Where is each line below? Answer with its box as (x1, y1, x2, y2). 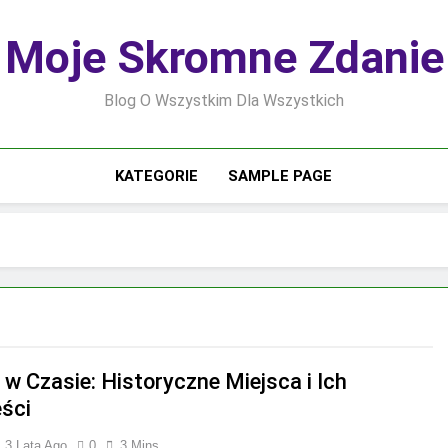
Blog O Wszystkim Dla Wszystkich (104, 91, 344, 110)
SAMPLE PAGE (228, 167, 333, 185)
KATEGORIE (115, 167, 199, 185)
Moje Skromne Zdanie (4, 31, 444, 84)
